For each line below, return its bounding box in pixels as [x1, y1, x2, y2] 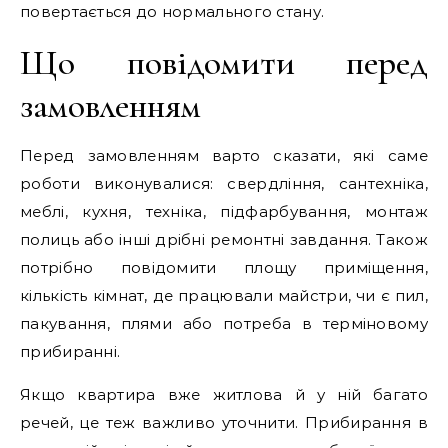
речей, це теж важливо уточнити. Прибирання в [20, 413, 428, 432]
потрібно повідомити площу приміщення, [20, 258, 428, 277]
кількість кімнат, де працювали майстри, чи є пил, [20, 286, 428, 305]
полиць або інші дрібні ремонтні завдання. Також [20, 230, 428, 249]
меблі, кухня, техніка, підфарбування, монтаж [20, 202, 428, 221]
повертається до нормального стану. [20, 2, 325, 21]
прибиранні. [20, 342, 121, 361]
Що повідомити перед [20, 41, 428, 84]
